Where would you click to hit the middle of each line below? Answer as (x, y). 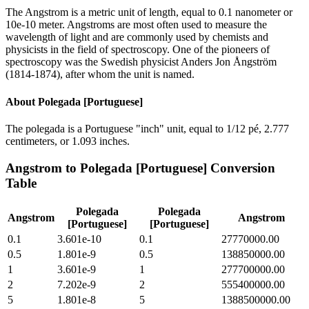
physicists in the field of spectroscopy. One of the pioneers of (138, 50)
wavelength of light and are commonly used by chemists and (137, 37)
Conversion (241, 168)
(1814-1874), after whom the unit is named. (100, 74)
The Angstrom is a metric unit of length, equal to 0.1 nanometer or (149, 12)
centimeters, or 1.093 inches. (68, 141)
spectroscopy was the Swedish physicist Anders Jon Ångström (141, 62)
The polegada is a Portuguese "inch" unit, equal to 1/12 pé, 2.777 (147, 128)
